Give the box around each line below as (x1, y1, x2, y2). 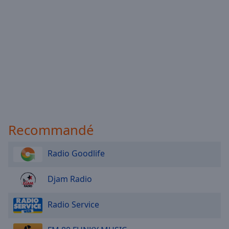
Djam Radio (48, 173, 92, 185)
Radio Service (48, 199, 99, 211)
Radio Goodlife (48, 148, 105, 159)
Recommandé (8, 121, 94, 139)
